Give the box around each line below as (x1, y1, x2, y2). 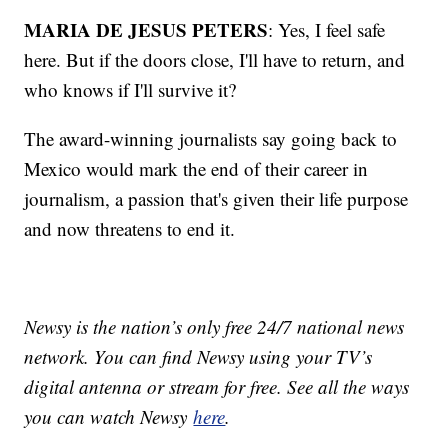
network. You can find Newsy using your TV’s (24, 343, 373, 369)
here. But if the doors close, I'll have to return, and (24, 46, 406, 72)
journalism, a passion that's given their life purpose (24, 185, 409, 211)
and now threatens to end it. (24, 215, 236, 241)
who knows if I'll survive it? (24, 76, 237, 102)
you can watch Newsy (24, 403, 194, 429)
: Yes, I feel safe (268, 16, 386, 42)
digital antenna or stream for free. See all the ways (24, 373, 410, 399)
